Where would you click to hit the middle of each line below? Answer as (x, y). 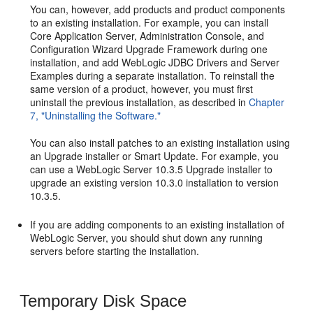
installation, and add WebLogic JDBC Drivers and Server (155, 62)
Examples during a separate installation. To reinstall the (153, 75)
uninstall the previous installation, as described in (140, 102)
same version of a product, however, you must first (142, 88)
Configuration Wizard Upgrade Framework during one (149, 49)
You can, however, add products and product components (158, 9)
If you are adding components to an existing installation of (158, 224)
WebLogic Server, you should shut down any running (147, 237)
